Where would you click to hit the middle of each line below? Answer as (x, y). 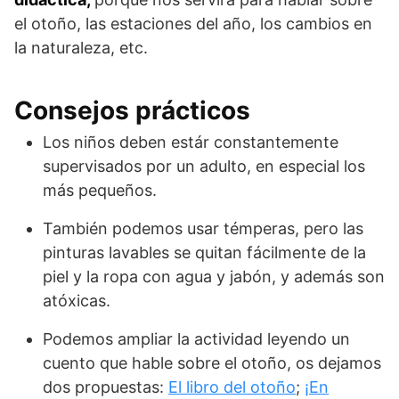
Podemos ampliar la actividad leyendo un (196, 338)
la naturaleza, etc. (81, 47)
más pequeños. (100, 190)
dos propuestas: (106, 387)
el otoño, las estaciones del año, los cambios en (193, 23)
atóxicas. (77, 300)
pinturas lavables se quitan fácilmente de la (204, 252)
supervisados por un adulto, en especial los (204, 166)
